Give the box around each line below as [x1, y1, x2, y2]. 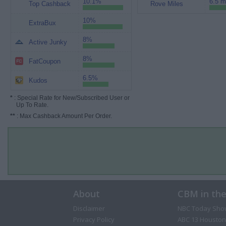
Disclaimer [73, 204, 105, 213]
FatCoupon [28, 58, 61, 65]
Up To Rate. [10, 101, 48, 108]
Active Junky [28, 38, 67, 46]
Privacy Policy [73, 215, 115, 224]
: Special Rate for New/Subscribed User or [13, 94, 130, 101]
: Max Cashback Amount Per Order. [15, 112, 112, 120]
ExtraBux [28, 19, 56, 27]
